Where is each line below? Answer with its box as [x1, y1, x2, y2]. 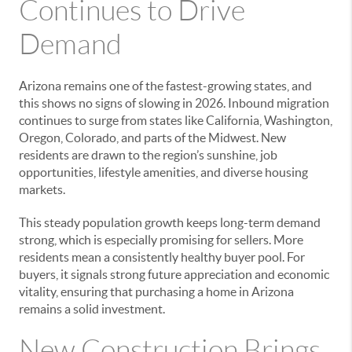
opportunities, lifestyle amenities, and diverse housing [19, 164, 308, 179]
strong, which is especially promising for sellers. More [19, 232, 303, 247]
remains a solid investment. [19, 301, 165, 316]
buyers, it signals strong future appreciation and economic [19, 266, 329, 281]
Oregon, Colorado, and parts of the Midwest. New [19, 130, 286, 145]
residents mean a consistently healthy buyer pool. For [19, 249, 305, 264]
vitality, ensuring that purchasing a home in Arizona [19, 284, 294, 299]
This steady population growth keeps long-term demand [19, 214, 321, 229]
